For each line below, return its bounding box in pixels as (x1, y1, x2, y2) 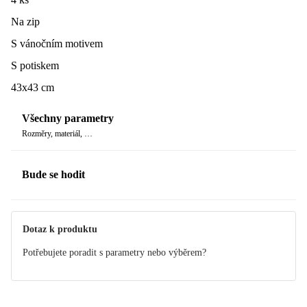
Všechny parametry (22, 112, 114, 125)
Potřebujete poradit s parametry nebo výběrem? (23, 247, 206, 258)
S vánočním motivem (11, 37, 103, 49)
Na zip (11, 15, 40, 27)
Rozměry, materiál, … (22, 129, 93, 139)
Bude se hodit (22, 169, 85, 181)
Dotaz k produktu (23, 223, 97, 234)
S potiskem (11, 59, 59, 71)
